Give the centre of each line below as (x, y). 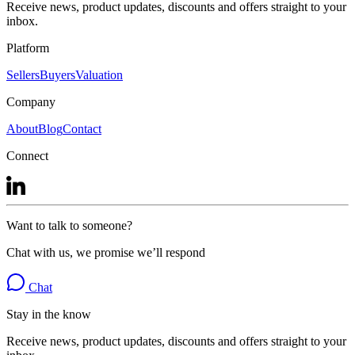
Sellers (23, 74)
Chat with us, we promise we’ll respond (106, 252)
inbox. (22, 21)
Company (31, 101)
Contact (82, 128)
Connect (27, 155)
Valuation (99, 74)
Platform (28, 48)
